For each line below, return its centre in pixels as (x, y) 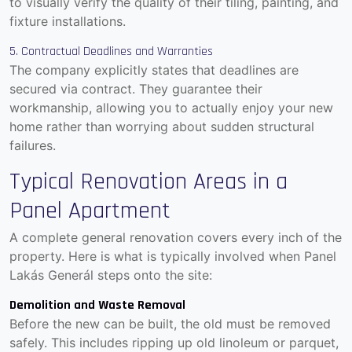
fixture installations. (68, 22)
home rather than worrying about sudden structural (162, 127)
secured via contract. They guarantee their (136, 89)
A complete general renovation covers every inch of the (176, 238)
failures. (33, 146)
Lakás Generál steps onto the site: (111, 275)
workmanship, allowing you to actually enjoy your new (171, 108)
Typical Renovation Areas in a (148, 182)
